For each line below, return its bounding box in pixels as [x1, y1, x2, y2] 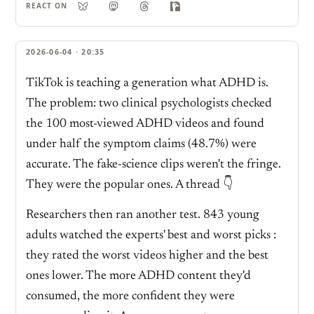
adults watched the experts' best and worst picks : [26, 229, 276, 243]
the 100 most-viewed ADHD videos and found [26, 117, 264, 130]
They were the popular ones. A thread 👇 [26, 178, 233, 191]
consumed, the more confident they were [26, 290, 235, 303]
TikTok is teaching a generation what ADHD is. [26, 76, 268, 90]
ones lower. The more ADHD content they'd [26, 270, 251, 283]
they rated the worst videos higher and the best [26, 250, 268, 263]
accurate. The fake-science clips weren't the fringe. [26, 158, 281, 171]
